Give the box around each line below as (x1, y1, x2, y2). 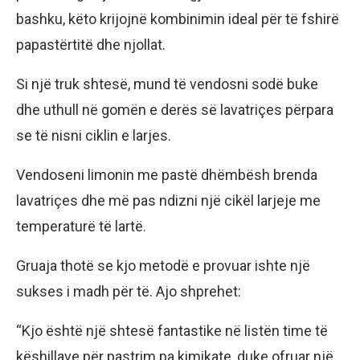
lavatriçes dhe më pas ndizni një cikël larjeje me (16, 192, 321, 210)
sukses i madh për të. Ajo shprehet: (16, 283, 241, 301)
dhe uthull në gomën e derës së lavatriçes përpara (16, 101, 333, 119)
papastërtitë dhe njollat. (16, 36, 166, 54)
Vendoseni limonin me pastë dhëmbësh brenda (16, 166, 317, 184)
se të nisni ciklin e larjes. (16, 127, 171, 145)
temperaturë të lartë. (16, 218, 146, 235)
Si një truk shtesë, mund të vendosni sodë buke (16, 76, 318, 93)
